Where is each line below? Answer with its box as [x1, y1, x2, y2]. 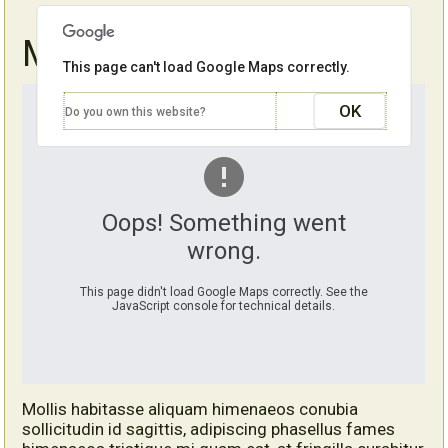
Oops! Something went [101, 209, 346, 238]
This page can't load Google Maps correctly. [62, 58, 350, 75]
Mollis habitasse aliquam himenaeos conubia [22, 398, 359, 419]
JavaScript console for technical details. [112, 299, 336, 314]
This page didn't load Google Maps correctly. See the [79, 285, 368, 300]
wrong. [186, 237, 261, 266]
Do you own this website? [64, 104, 206, 119]
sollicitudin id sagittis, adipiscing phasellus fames [22, 418, 396, 439]
